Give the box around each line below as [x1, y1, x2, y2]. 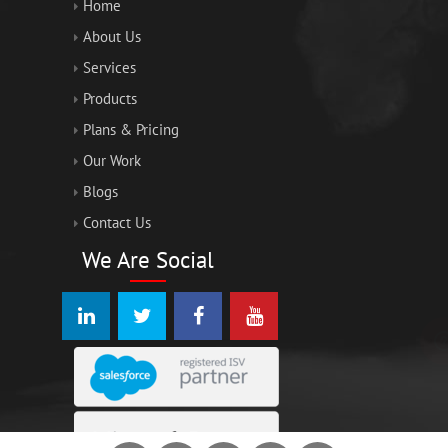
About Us [83, 26, 141, 46]
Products [83, 88, 137, 108]
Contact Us [83, 212, 151, 232]
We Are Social [82, 244, 214, 274]
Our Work [83, 150, 141, 170]
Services [83, 57, 136, 77]
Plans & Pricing [83, 119, 179, 139]
